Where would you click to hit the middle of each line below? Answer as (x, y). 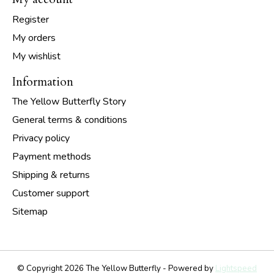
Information (43, 82)
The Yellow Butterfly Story (69, 102)
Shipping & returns (51, 175)
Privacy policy (41, 139)
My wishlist (36, 56)
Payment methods (52, 157)
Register (31, 19)
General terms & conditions (70, 120)
